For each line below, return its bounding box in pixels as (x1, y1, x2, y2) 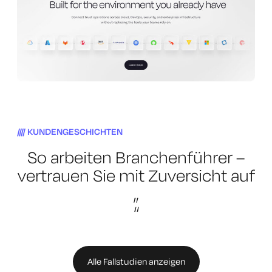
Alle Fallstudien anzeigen (87, 256, 185, 268)
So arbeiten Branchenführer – (27, 146, 245, 168)
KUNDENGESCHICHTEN (27, 126, 123, 138)
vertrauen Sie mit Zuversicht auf (17, 165, 255, 186)
